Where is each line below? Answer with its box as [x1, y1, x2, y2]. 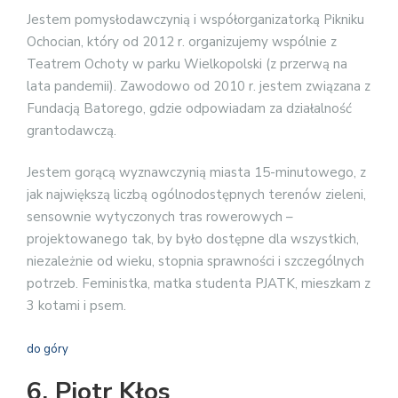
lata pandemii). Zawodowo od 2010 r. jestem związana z [27, 76, 370, 95]
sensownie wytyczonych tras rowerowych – [27, 208, 293, 227]
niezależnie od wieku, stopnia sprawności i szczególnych [27, 252, 364, 271]
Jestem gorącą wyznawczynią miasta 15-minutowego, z [27, 163, 366, 182]
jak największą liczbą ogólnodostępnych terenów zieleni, [27, 186, 366, 204]
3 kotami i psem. [27, 297, 126, 315]
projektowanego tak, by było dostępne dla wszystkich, [27, 230, 359, 249]
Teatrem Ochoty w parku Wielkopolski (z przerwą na [27, 54, 347, 73]
